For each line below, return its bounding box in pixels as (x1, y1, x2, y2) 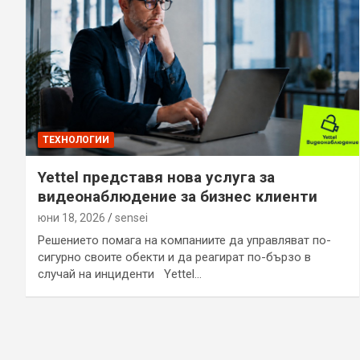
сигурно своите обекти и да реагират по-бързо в (38, 249, 311, 264)
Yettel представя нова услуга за (38, 167, 275, 186)
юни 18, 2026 (38, 211, 105, 224)
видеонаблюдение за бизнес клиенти (38, 186, 317, 206)
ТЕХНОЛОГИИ (43, 133, 109, 145)
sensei (115, 211, 148, 224)
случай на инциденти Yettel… (38, 266, 202, 281)
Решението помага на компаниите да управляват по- (38, 232, 331, 247)
